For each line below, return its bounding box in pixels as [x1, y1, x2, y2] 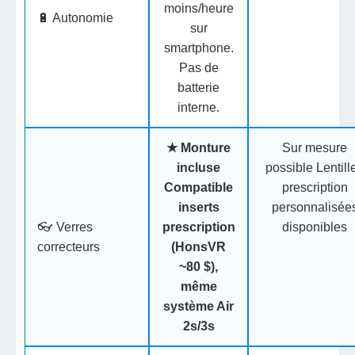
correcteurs [37, 240, 101, 254]
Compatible [164, 181, 234, 195]
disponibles [282, 220, 348, 235]
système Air [163, 300, 235, 314]
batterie [177, 81, 220, 95]
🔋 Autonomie [37, 11, 114, 25]
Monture [181, 141, 231, 155]
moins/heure [163, 2, 234, 16]
